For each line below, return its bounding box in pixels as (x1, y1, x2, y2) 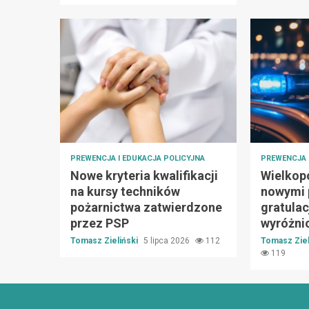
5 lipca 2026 (143, 235, 192, 246)
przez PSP (70, 215, 129, 230)
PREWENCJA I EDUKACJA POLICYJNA (70, 153, 205, 163)
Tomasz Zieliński (70, 235, 140, 246)
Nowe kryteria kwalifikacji (70, 168, 218, 183)
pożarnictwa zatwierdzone (70, 199, 222, 215)
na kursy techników (70, 183, 180, 199)
